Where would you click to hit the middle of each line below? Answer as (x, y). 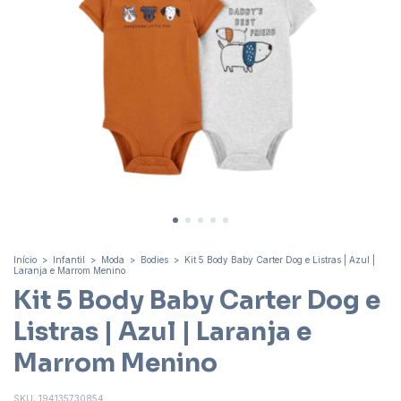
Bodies (154, 260)
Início (25, 260)
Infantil (69, 260)
